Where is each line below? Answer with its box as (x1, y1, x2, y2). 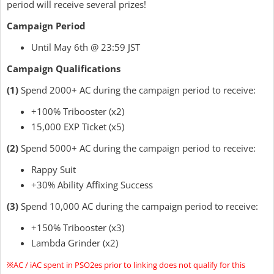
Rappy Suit (31, 163, 76, 176)
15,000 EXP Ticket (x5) (31, 120, 124, 133)
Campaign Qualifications (7, 62, 120, 75)
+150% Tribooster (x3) (31, 221, 124, 234)
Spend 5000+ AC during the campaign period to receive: (18, 141, 256, 154)
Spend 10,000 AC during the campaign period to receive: (18, 199, 258, 212)
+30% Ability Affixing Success (31, 178, 153, 191)
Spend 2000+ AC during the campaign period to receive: (18, 83, 256, 96)
